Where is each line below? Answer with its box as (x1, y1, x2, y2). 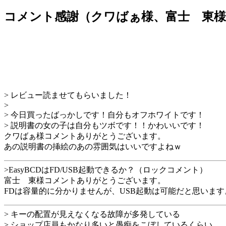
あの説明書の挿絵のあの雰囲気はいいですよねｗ (4, 142, 182, 151)
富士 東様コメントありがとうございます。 (4, 176, 165, 185)
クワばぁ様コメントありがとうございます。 (4, 131, 165, 140)
